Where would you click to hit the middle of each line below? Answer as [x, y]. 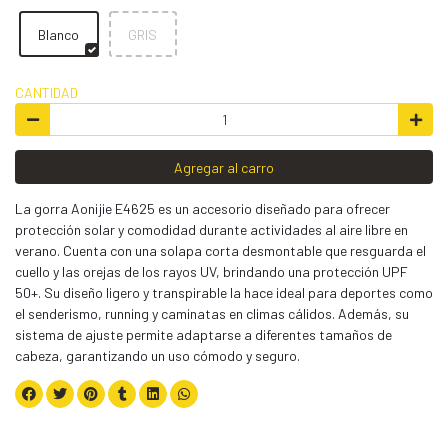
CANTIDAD [46, 92]
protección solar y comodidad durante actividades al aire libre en [211, 229]
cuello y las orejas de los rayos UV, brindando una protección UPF [211, 271]
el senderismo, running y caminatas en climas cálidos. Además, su [212, 313]
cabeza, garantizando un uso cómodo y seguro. [157, 355]
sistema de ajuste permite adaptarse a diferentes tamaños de [203, 334]
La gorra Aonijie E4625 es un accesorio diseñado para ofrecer [202, 208]
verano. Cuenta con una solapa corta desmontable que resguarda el [220, 250]
